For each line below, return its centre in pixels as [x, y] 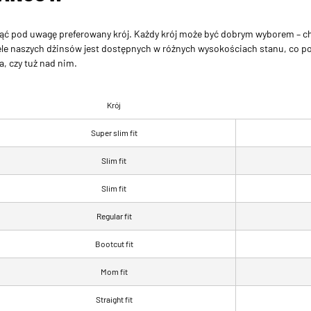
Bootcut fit [114, 243]
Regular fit [114, 216]
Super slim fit [114, 132]
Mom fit [114, 271]
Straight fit [114, 299]
